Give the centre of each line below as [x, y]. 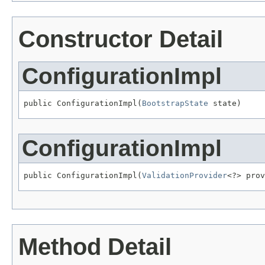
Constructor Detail [121, 39]
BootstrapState [175, 104]
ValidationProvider [185, 175]
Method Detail [95, 246]
